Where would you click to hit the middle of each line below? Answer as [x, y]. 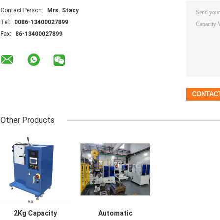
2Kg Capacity [35, 213]
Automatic [115, 213]
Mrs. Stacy [63, 10]
